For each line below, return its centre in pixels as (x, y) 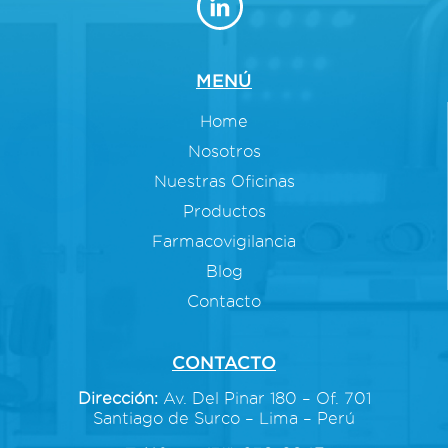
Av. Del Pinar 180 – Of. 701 (264, 397)
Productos (224, 210)
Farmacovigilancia (224, 240)
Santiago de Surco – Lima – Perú (224, 417)
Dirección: (117, 397)
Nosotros (224, 150)
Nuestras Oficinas (224, 180)
